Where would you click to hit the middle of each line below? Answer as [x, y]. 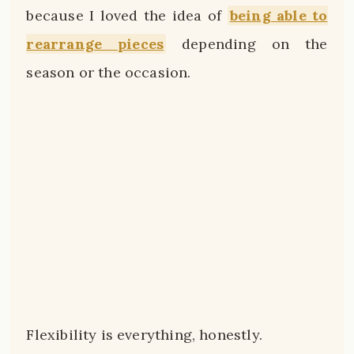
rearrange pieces [95, 43]
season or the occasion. [109, 72]
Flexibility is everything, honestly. [144, 335]
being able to [279, 15]
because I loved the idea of [127, 15]
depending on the [247, 43]
